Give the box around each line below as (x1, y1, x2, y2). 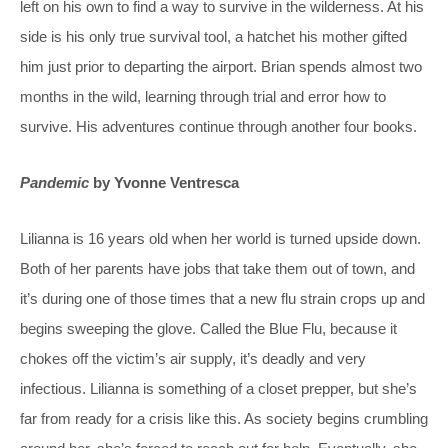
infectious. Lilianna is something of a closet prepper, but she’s (20, 379, 417, 397)
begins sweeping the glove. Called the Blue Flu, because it (20, 319, 397, 337)
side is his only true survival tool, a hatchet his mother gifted (20, 27, 407, 45)
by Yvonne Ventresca (89, 173, 239, 191)
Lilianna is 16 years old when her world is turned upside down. (20, 229, 421, 247)
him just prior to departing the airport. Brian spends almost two (20, 57, 422, 75)
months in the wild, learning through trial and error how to (20, 87, 386, 105)
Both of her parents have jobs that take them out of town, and (20, 259, 415, 277)
